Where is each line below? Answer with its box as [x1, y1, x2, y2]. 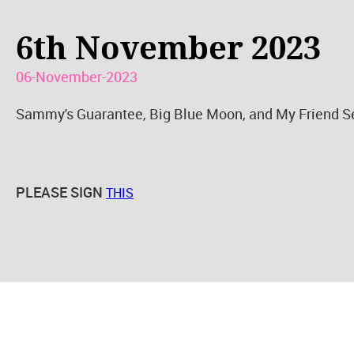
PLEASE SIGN [16, 182, 106, 201]
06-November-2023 [16, 66, 137, 86]
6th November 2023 [16, 29, 321, 67]
